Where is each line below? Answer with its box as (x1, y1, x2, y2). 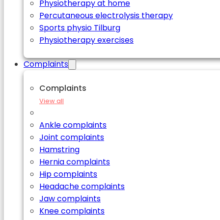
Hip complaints (39, 168, 97, 180)
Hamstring (39, 144, 80, 155)
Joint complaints (39, 132, 104, 143)
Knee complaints (39, 205, 105, 217)
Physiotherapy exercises (39, 34, 134, 46)
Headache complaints (39, 181, 125, 192)
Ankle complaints (39, 119, 107, 131)
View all (39, 97, 64, 105)
